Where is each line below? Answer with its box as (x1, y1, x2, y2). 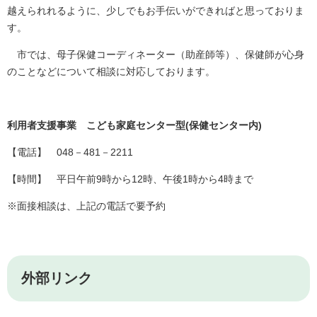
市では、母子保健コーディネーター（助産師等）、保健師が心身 (7, 49, 304, 61)
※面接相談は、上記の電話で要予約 (7, 200, 166, 212)
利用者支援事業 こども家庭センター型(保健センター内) (7, 120, 262, 132)
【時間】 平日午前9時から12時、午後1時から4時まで (7, 173, 253, 185)
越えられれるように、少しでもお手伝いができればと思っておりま (7, 5, 304, 17)
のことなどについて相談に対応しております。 (7, 66, 215, 78)
